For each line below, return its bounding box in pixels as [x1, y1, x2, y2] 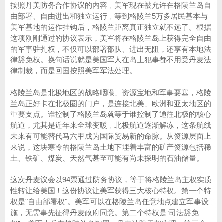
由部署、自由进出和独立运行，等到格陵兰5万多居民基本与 [10, 12, 208, 20]
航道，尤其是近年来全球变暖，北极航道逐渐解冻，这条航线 [10, 121, 211, 129]
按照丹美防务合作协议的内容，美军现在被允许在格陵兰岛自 [10, 1, 211, 9]
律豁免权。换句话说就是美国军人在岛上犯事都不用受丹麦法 [10, 55, 211, 64]
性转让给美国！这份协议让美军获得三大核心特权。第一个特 [10, 186, 211, 195]
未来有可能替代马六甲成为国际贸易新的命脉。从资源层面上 [10, 132, 211, 140]
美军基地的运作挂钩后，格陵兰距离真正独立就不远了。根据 [10, 23, 211, 31]
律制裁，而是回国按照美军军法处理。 [10, 66, 137, 75]
